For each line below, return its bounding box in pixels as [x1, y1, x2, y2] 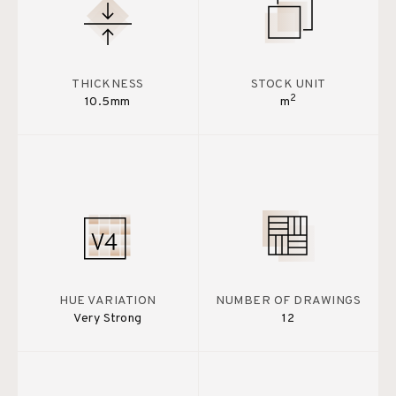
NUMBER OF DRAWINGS [216, 293, 362, 308]
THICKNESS [72, 76, 144, 92]
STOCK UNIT [250, 76, 326, 92]
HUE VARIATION [59, 293, 156, 308]
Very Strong [73, 310, 142, 326]
